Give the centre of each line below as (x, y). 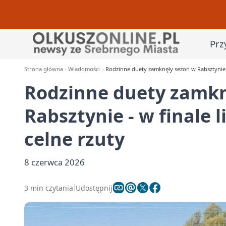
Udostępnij (94, 188)
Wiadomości (84, 69)
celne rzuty (74, 139)
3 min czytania (49, 188)
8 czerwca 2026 (54, 162)
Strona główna (44, 69)
